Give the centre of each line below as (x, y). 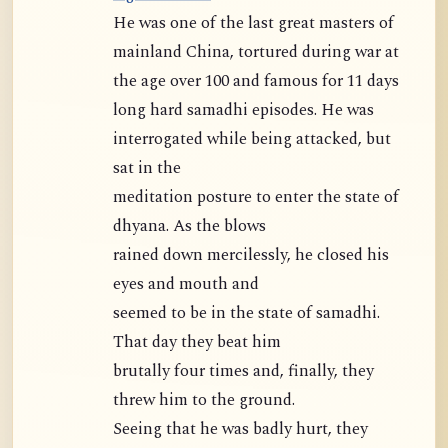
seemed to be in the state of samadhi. (246, 314)
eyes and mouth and (186, 285)
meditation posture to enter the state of (256, 198)
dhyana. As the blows (189, 227)
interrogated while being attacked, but (252, 140)
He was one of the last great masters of (126, 24)
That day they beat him (197, 343)
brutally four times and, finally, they (243, 372)
